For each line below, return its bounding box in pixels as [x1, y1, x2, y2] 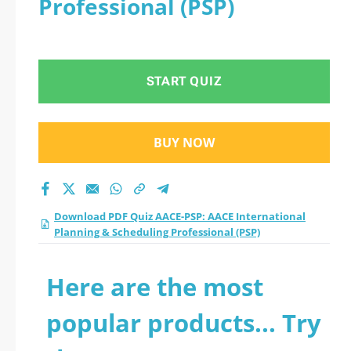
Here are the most [46, 270, 263, 303]
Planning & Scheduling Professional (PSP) [54, 225, 260, 239]
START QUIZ [146, 74, 223, 89]
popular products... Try [46, 306, 321, 339]
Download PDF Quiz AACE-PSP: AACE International [54, 209, 306, 223]
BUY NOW [154, 134, 215, 151]
